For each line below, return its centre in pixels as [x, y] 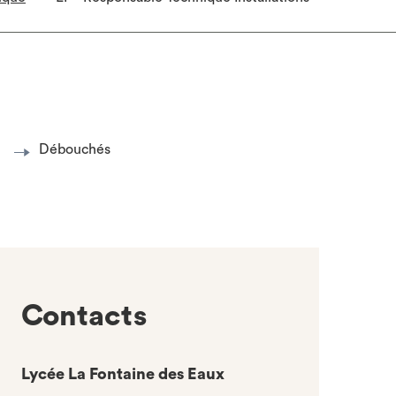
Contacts [84, 316]
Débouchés [75, 149]
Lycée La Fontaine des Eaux [123, 374]
